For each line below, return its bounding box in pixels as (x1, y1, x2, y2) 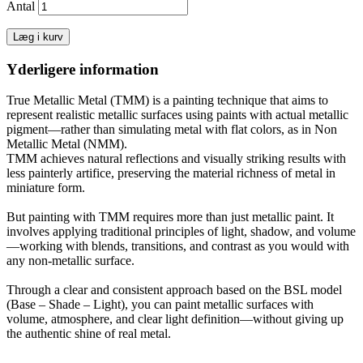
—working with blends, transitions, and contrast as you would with (6, 239, 349, 254)
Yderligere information (6, 60, 159, 78)
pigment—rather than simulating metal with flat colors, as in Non (6, 122, 337, 137)
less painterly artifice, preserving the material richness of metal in (6, 166, 335, 181)
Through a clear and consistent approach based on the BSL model (6, 283, 342, 297)
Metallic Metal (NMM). (6, 137, 127, 152)
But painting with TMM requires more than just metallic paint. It (6, 210, 334, 224)
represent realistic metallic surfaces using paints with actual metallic (6, 108, 348, 122)
